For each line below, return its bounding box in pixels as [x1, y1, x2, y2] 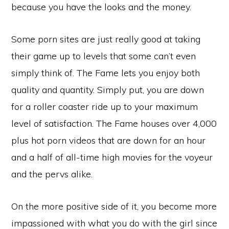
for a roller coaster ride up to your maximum [11, 100, 198, 112]
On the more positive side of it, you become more [11, 200, 217, 212]
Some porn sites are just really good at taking [11, 33, 201, 45]
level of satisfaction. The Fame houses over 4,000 [11, 117, 217, 129]
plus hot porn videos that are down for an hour [11, 134, 206, 146]
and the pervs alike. [11, 168, 93, 180]
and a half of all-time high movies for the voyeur [11, 151, 213, 163]
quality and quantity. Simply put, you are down [11, 83, 204, 96]
